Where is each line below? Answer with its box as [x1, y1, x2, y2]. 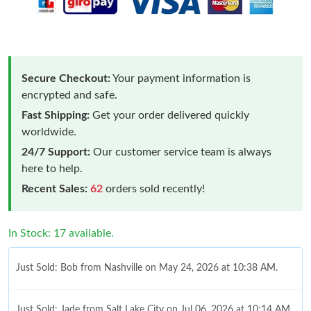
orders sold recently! [103, 183, 205, 194]
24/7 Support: [22, 146, 90, 158]
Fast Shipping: [22, 109, 90, 121]
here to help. [22, 162, 83, 174]
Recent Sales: [22, 183, 87, 194]
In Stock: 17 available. [8, 227, 114, 239]
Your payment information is [110, 72, 251, 84]
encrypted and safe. [22, 89, 117, 101]
